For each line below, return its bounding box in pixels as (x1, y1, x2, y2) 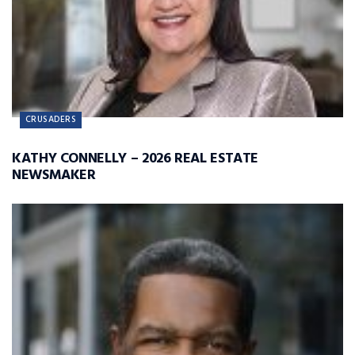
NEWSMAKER (12, 164, 96, 188)
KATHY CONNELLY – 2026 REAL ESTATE (12, 147, 259, 171)
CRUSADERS (25, 113, 76, 128)
